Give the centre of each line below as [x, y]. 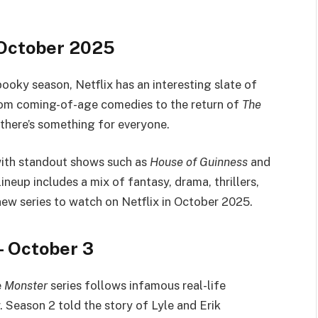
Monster [26, 285]
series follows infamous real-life [137, 285]
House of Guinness [199, 162]
